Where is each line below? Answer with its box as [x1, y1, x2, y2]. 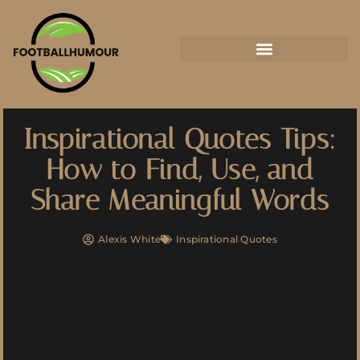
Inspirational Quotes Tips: [22, 123, 337, 157]
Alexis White [98, 233, 162, 246]
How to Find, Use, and [46, 153, 314, 187]
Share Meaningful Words [30, 184, 330, 218]
